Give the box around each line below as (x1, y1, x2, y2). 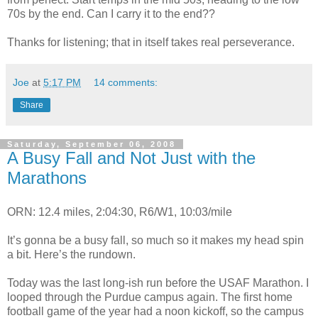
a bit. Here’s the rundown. (7, 248, 136, 261)
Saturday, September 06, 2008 (7, 139, 176, 148)
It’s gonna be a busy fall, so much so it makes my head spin (7, 234, 304, 246)
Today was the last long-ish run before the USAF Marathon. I (7, 276, 309, 289)
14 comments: (94, 76, 158, 88)
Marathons (7, 168, 87, 187)
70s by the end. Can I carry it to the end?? (7, 7, 215, 20)
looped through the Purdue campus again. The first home (7, 290, 292, 303)
